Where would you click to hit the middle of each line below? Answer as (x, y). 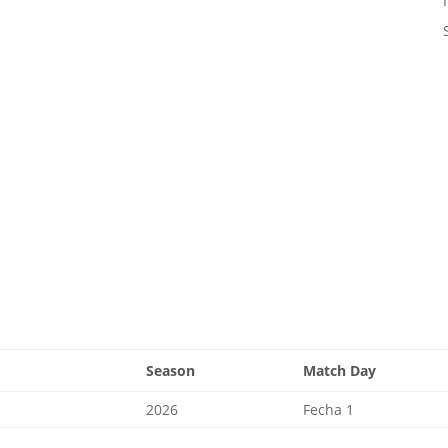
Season (171, 371)
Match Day (340, 371)
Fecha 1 (329, 410)
